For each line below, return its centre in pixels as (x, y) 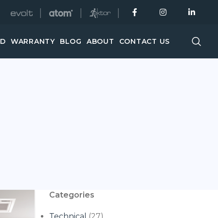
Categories (72, 195)
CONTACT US (144, 41)
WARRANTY (33, 41)
